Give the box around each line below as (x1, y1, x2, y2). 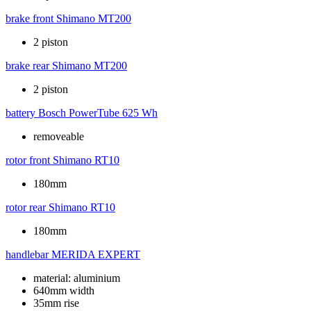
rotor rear (6, 201, 46, 214)
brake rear (6, 60, 49, 72)
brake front (6, 12, 53, 25)
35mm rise (33, 297, 79, 310)
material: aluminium (33, 272, 120, 285)
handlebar (6, 249, 49, 261)
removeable (33, 131, 84, 143)
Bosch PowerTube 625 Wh (38, 107, 158, 119)
